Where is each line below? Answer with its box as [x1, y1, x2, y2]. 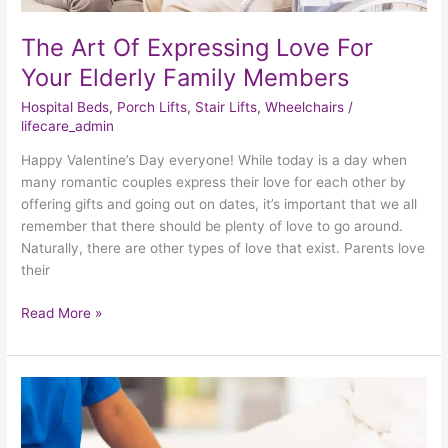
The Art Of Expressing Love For [21, 33, 374, 62]
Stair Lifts [195, 98, 258, 115]
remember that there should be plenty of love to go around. [21, 218, 404, 235]
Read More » [21, 304, 103, 321]
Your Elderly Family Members [21, 63, 350, 92]
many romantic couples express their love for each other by [21, 174, 407, 191]
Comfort [20, 400, 74, 417]
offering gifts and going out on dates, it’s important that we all [21, 196, 418, 213]
